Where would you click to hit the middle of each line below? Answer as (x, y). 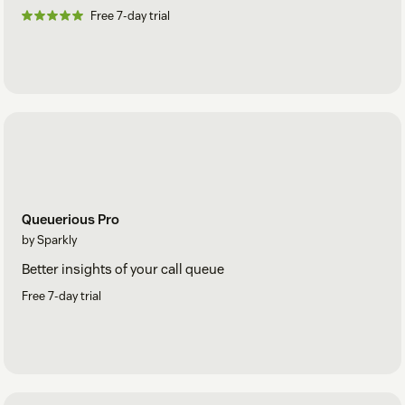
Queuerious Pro (71, 220)
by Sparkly (49, 240)
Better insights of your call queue (123, 269)
